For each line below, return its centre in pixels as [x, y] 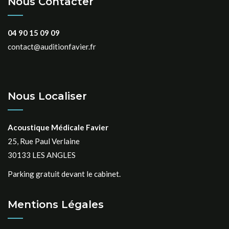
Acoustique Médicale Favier [58, 128]
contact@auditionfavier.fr [52, 47]
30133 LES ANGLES [42, 155]
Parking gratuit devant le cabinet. [64, 174]
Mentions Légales [56, 205]
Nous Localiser [47, 96]
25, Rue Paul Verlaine [44, 141]
